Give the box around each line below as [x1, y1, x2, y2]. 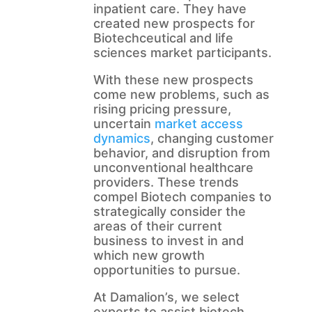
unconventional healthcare [93, 160, 253, 175]
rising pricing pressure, [93, 102, 231, 117]
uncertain [93, 116, 155, 132]
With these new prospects [93, 72, 253, 88]
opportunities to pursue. [93, 263, 240, 278]
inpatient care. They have [93, 1, 247, 17]
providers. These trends [93, 175, 239, 190]
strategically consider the [93, 204, 246, 219]
